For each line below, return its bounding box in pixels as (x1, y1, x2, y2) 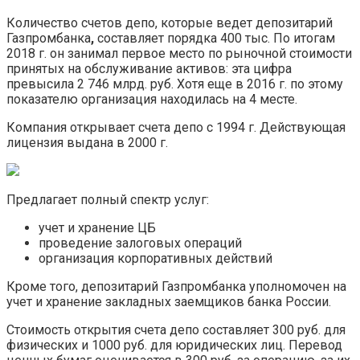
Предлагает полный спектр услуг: (6, 191, 209, 207)
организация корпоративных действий (39, 250, 272, 266)
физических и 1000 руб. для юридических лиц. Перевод (6, 337, 342, 353)
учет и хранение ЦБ (39, 219, 156, 235)
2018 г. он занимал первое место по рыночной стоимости (6, 45, 352, 61)
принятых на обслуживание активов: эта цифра (6, 60, 292, 76)
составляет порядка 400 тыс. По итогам (94, 30, 335, 46)
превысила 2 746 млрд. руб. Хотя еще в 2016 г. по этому (6, 76, 343, 92)
